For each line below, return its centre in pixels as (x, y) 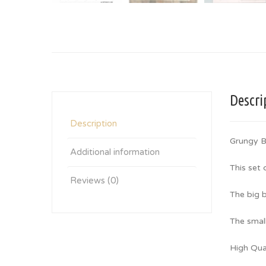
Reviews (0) (94, 180)
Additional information (115, 152)
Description (94, 123)
